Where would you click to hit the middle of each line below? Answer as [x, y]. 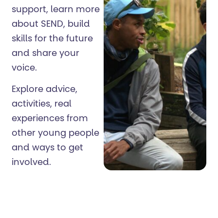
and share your [45, 54]
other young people [55, 134]
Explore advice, [45, 90]
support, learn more [56, 10]
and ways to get [47, 149]
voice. [24, 68]
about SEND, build [51, 25]
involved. [31, 163]
